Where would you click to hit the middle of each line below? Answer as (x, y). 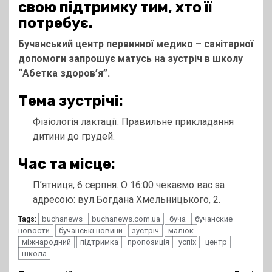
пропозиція (148, 242)
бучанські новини (91, 231)
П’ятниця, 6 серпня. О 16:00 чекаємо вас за (129, 185)
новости (34, 231)
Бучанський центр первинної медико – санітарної (136, 44)
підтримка (99, 242)
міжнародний (46, 242)
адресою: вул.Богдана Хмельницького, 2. (127, 200)
